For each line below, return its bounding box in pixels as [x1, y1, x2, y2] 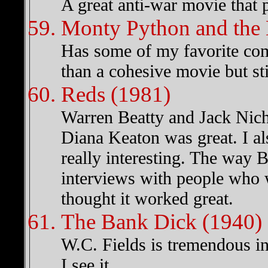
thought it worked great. [61, 188, 233, 208]
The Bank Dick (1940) [61, 209, 262, 234]
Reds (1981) [61, 82, 170, 106]
